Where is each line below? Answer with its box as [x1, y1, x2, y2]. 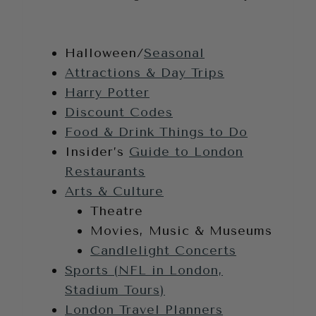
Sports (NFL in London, [65, 262, 223, 279]
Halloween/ [65, 45, 144, 61]
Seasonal [144, 45, 205, 61]
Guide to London [129, 144, 243, 160]
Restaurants [65, 164, 145, 180]
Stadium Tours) [65, 282, 165, 298]
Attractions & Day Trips [65, 65, 224, 81]
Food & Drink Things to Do [65, 124, 248, 140]
